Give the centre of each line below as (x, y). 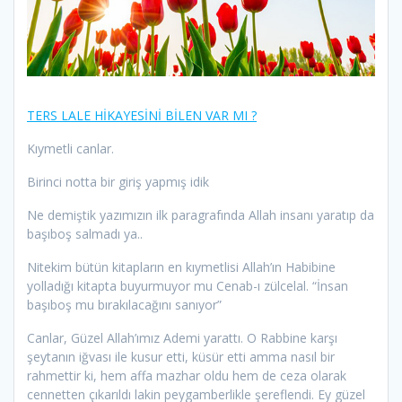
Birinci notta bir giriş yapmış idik (118, 182)
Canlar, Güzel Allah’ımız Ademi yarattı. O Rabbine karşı (182, 338)
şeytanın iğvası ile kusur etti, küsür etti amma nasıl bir (181, 357)
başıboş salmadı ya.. (85, 234)
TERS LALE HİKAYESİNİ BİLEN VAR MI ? (142, 116)
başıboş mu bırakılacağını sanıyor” (124, 305)
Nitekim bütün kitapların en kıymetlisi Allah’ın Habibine (181, 267)
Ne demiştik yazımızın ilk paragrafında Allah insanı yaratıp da (201, 215)
